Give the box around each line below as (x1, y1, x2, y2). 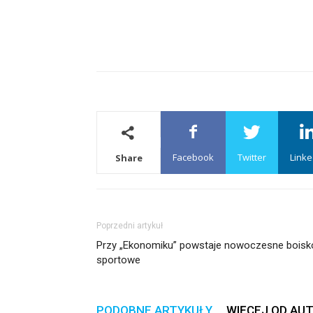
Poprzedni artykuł (96, 221, 163, 231)
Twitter (238, 151, 266, 163)
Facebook (173, 151, 214, 163)
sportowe (96, 254, 140, 266)
